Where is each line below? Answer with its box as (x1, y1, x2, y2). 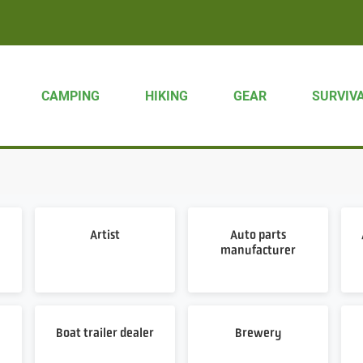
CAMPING (41, 87, 100, 104)
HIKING (145, 87, 188, 104)
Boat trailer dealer (56, 325, 155, 340)
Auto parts (229, 227, 286, 242)
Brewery (234, 325, 281, 340)
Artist (90, 227, 121, 242)
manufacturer (220, 242, 296, 258)
